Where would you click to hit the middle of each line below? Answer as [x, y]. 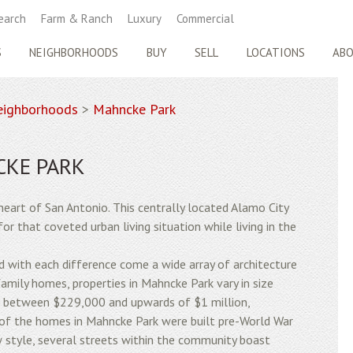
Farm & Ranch [77, 19]
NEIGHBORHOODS [74, 52]
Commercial [205, 19]
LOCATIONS [275, 52]
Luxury [145, 19]
